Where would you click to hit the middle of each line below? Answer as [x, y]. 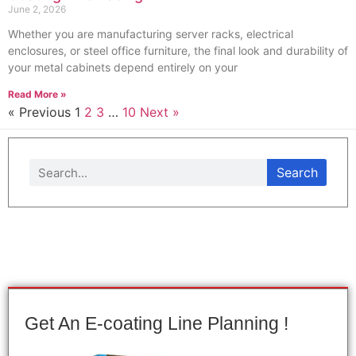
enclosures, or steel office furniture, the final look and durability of [178, 51]
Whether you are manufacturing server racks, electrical [151, 34]
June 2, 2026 [37, 10]
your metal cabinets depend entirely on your [123, 68]
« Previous [39, 112]
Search [297, 173]
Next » [160, 112]
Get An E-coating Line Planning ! [157, 324]
